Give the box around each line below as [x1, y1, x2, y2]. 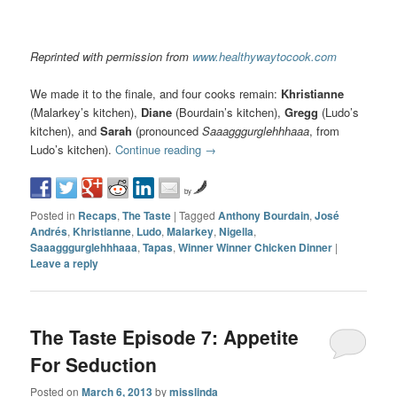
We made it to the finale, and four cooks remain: [30, 85, 282, 103]
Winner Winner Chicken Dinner [178, 239, 333, 256]
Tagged [179, 207, 216, 223]
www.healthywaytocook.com [192, 48, 338, 66]
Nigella [219, 223, 254, 240]
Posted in [30, 207, 76, 223]
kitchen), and [30, 122, 101, 140]
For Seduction [30, 350, 158, 378]
